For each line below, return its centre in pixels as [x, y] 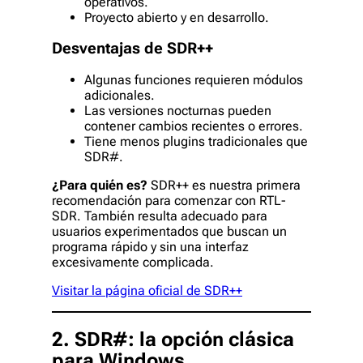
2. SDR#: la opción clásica [173, 339]
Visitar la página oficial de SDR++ [147, 290]
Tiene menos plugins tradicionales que [196, 141]
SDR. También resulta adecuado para [160, 216]
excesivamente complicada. [133, 262]
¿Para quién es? [100, 185]
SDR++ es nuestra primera [224, 185]
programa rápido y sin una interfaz [150, 246]
